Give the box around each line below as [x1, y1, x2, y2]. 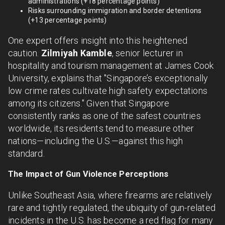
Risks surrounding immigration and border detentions [28, 7, 202, 15]
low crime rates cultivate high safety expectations [8, 85, 208, 96]
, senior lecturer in [111, 48, 183, 59]
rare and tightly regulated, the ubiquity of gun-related [8, 202, 216, 213]
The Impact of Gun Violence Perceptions [8, 169, 169, 179]
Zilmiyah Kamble [41, 48, 112, 59]
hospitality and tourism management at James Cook [8, 60, 214, 71]
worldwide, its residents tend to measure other [8, 123, 194, 134]
